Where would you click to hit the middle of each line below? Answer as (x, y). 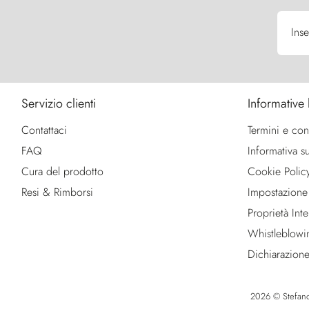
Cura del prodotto (62, 172)
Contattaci (44, 130)
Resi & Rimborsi (57, 192)
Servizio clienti (59, 104)
